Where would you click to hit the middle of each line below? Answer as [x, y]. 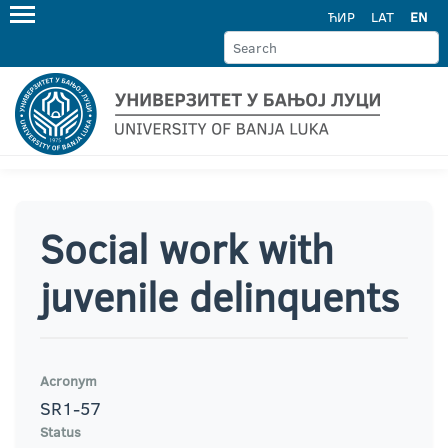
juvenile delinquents [219, 296]
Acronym [68, 381]
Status [60, 432]
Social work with [187, 248]
